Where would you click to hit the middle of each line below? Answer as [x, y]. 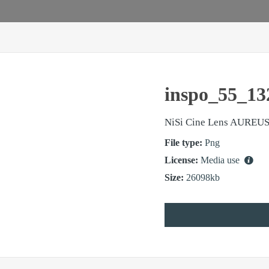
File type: [183, 143]
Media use [221, 160]
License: [181, 160]
